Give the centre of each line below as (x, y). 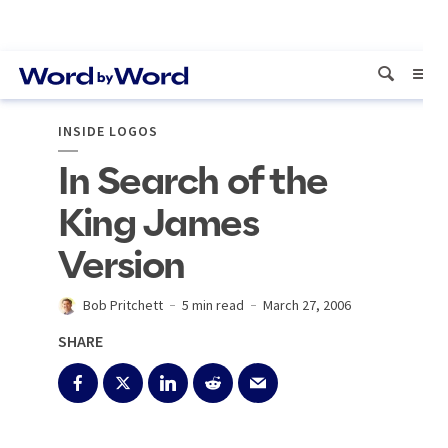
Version (121, 267)
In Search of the (193, 183)
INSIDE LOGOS (108, 131)
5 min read (213, 305)
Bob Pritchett (123, 305)
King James (158, 225)
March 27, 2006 (307, 305)
